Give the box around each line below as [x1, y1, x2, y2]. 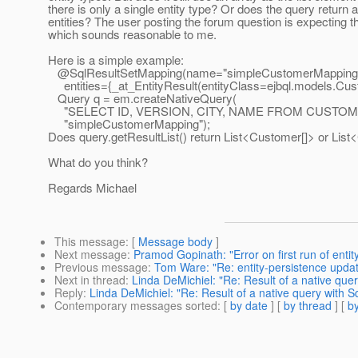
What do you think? [48, 153, 148, 171]
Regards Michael [48, 179, 137, 197]
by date [230, 297, 268, 314]
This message [54, 233, 125, 250]
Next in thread [54, 272, 125, 288]
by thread [284, 297, 332, 314]
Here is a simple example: [48, 51, 184, 69]
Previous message [54, 259, 148, 276]
